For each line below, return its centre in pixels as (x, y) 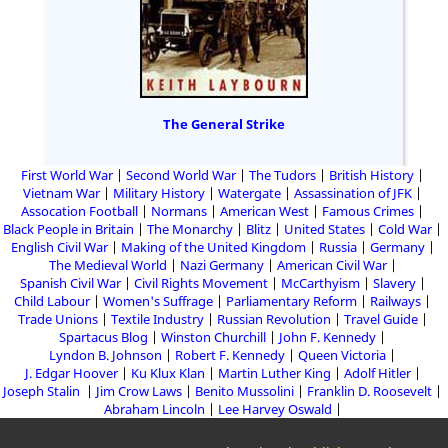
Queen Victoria (342, 355)
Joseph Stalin (43, 391)
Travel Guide (380, 319)
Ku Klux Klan (167, 373)
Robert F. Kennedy (230, 355)
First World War (67, 175)
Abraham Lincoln (154, 409)
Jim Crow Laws (139, 391)
